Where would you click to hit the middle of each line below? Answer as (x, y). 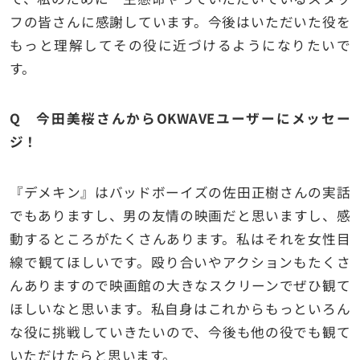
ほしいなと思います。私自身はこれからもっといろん (180, 308)
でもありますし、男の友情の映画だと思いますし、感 (180, 215)
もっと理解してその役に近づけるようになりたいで (180, 45)
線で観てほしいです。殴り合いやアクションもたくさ (180, 262)
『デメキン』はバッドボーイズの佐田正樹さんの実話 (180, 192)
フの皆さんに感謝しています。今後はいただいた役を (180, 22)
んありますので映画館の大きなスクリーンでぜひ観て (180, 285)
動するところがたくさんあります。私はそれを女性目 (180, 238)
